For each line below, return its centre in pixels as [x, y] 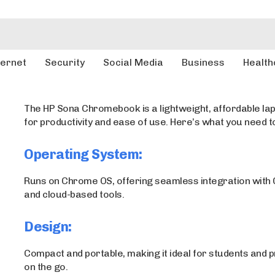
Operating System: [83, 154]
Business [203, 62]
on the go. [46, 267]
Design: [48, 227]
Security [65, 62]
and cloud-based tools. [74, 194]
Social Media [134, 62]
